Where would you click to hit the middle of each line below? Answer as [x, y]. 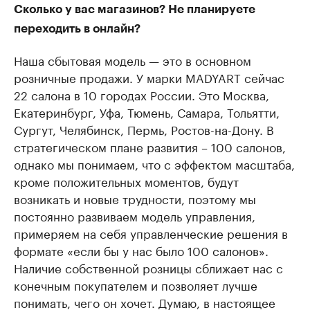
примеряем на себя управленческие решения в [151, 232]
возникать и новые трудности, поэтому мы [135, 198]
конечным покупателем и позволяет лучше [136, 284]
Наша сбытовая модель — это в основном [133, 59]
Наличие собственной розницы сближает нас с [148, 267]
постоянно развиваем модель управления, [135, 215]
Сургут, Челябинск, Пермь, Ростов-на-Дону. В [144, 128]
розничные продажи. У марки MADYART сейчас [149, 76]
